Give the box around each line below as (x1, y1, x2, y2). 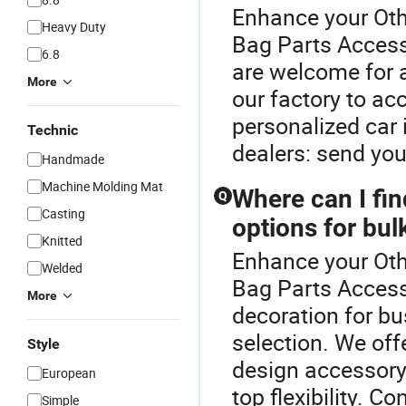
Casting (42, 205, 85, 222)
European (42, 364, 96, 382)
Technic (27, 121, 78, 139)
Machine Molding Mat (42, 178, 163, 195)
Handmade (42, 150, 104, 168)
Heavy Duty (42, 18, 106, 35)
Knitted (42, 232, 82, 249)
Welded (42, 259, 82, 276)
